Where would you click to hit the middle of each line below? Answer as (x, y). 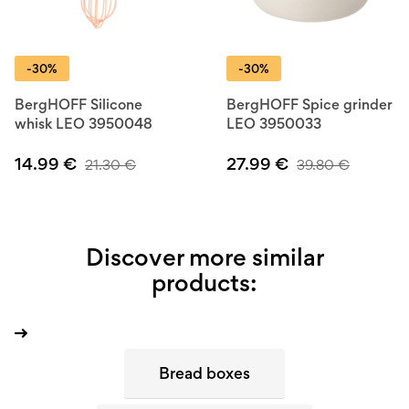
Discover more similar (204, 257)
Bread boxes (204, 373)
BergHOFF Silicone (79, 104)
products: (204, 283)
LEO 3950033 (274, 123)
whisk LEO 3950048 (84, 123)
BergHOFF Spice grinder (309, 104)
